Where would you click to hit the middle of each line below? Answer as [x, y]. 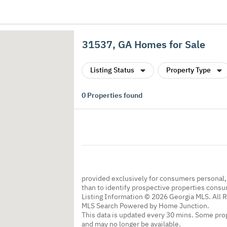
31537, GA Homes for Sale [144, 44]
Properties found [114, 95]
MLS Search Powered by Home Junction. [145, 205]
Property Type [188, 70]
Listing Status [112, 70]
